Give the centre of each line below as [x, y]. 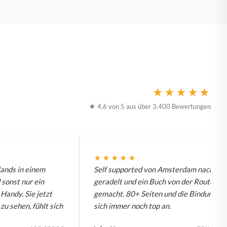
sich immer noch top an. [132, 205]
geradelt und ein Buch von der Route [154, 181]
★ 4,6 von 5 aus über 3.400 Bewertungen [150, 106]
